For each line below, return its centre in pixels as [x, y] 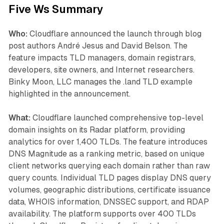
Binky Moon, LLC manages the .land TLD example [100, 81]
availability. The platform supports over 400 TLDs [102, 213]
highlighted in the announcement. [69, 93]
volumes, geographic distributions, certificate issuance [109, 189]
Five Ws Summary [56, 9]
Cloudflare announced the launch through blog [114, 33]
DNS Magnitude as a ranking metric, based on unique [106, 153]
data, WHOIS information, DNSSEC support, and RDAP [108, 201]
